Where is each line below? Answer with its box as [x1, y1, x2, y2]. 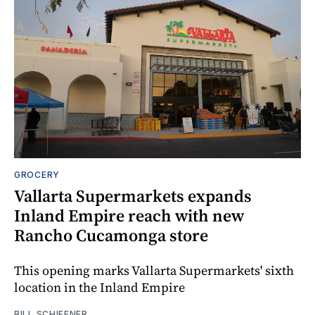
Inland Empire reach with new [14, 203, 244, 227]
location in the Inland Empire [14, 278, 185, 296]
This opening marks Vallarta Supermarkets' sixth [14, 261, 294, 279]
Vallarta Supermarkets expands [14, 184, 252, 207]
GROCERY [14, 169, 60, 180]
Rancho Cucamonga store [14, 223, 208, 247]
